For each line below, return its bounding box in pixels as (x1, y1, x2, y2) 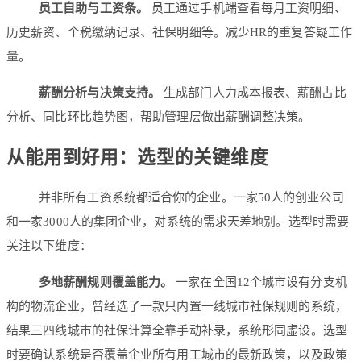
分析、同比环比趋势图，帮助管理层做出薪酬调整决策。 (6, 110, 311, 124)
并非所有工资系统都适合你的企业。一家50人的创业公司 (39, 191, 344, 205)
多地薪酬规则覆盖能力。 (39, 276, 173, 289)
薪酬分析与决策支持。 (39, 86, 160, 100)
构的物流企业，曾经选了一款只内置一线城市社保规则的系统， (6, 300, 347, 313)
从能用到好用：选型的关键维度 (6, 147, 268, 168)
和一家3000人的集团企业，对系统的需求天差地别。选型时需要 (6, 215, 350, 229)
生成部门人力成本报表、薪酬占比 (160, 86, 346, 100)
